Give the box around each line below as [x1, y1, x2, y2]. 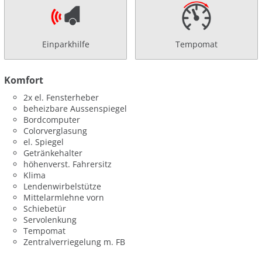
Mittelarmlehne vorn [23, 192, 105, 204]
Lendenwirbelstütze [23, 181, 102, 192]
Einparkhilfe [42, 38, 89, 50]
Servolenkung [23, 214, 77, 226]
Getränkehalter [23, 147, 83, 159]
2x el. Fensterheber [23, 92, 99, 104]
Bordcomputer [23, 114, 81, 126]
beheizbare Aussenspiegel [23, 103, 127, 115]
